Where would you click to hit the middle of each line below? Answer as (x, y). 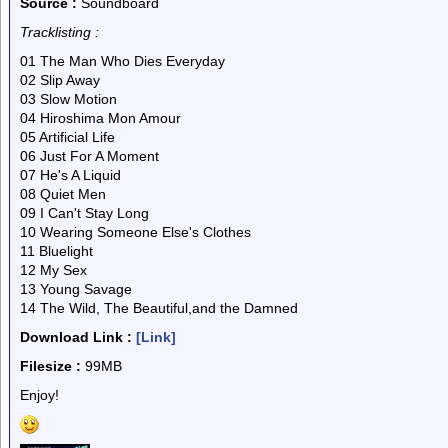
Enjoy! (39, 395)
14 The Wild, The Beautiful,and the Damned (159, 308)
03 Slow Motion (68, 99)
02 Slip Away (60, 80)
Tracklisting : (59, 32)
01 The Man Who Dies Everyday (122, 61)
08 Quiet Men (63, 194)
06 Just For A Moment (89, 156)
